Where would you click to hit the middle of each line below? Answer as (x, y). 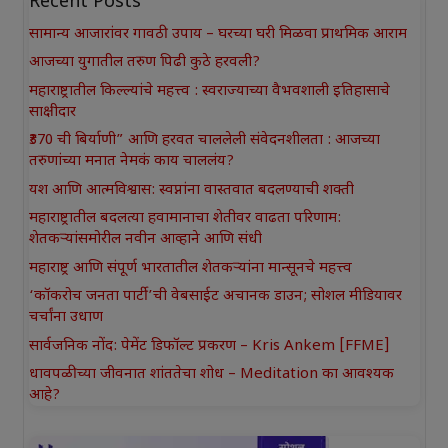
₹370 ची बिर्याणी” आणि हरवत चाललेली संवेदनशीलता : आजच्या (204, 141)
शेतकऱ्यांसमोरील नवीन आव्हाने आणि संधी (145, 240)
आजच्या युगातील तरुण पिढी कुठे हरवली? (144, 63)
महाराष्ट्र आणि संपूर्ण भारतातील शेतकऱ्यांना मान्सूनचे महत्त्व (190, 268)
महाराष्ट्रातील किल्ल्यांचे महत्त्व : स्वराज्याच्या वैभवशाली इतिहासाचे (209, 91)
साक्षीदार (52, 112)
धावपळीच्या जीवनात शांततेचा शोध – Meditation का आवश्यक (211, 375)
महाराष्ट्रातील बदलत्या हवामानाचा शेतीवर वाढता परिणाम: (184, 219)
